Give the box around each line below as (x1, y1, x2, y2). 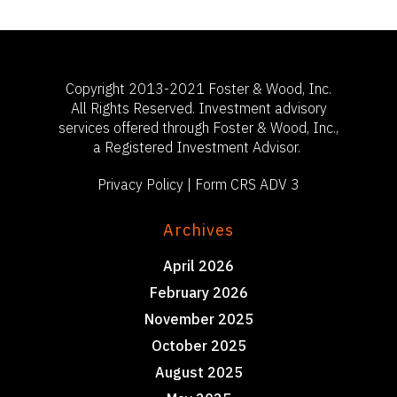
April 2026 (163, 257, 234, 275)
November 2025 (144, 310, 253, 328)
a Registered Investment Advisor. (93, 138, 304, 156)
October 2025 (151, 337, 246, 354)
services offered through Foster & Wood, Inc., (58, 119, 339, 136)
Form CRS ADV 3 (195, 175, 300, 193)
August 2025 (154, 363, 243, 381)
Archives (163, 220, 234, 240)
